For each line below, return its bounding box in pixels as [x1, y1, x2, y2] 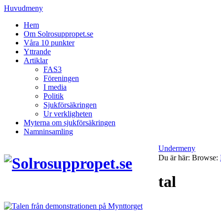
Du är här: [158, 153, 190, 162]
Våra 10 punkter [24, 38, 74, 47]
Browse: [192, 153, 219, 162]
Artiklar [24, 56, 48, 65]
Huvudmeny [4, 4, 43, 12]
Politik [43, 92, 64, 100]
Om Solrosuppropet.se [24, 30, 93, 38]
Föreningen [43, 74, 79, 82]
